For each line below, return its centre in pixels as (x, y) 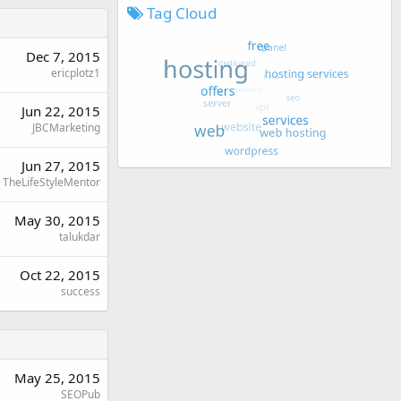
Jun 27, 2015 (61, 166)
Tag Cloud (180, 13)
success (81, 291)
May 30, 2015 (57, 220)
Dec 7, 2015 (63, 56)
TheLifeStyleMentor (51, 182)
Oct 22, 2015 (60, 275)
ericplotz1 (76, 73)
